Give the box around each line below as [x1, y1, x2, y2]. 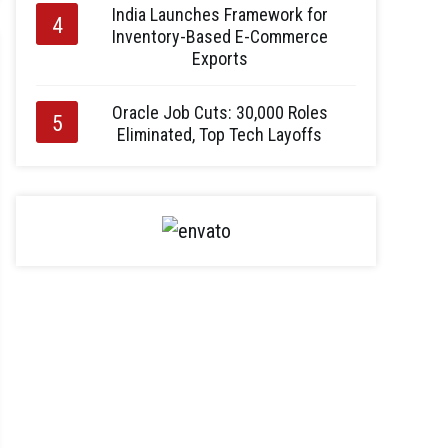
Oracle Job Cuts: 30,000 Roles [111, 102, 328, 123]
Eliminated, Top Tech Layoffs [117, 124, 322, 145]
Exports [191, 48, 248, 69]
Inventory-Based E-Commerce [111, 26, 328, 47]
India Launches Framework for [111, 4, 328, 25]
